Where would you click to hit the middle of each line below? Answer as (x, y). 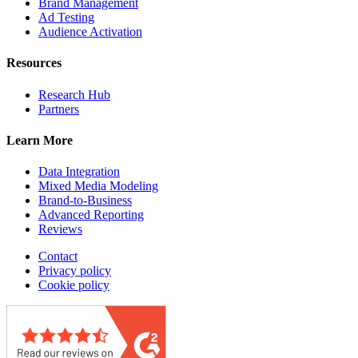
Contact (58, 257)
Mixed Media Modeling (98, 186)
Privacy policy (75, 271)
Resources (34, 63)
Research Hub (74, 94)
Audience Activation (90, 32)
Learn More (40, 140)
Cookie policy (74, 285)
